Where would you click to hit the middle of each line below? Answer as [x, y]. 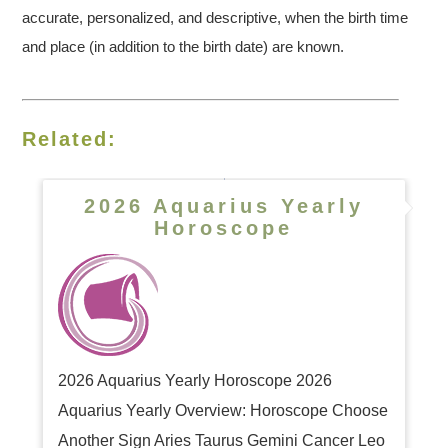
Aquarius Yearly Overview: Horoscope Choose [222, 410]
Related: [70, 139]
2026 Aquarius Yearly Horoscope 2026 [194, 380]
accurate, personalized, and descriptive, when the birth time [215, 17]
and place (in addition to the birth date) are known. [183, 46]
